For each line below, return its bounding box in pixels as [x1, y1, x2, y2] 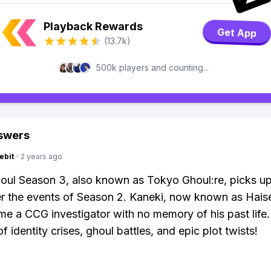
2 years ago [21, 152, 62, 161]
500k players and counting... [96, 62, 209, 73]
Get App [217, 26, 257, 39]
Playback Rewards [44, 20, 143, 33]
